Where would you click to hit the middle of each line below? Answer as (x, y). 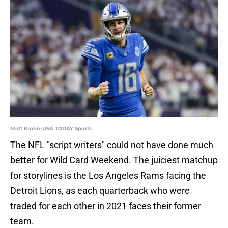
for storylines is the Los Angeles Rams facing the (108, 176)
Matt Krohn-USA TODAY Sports (51, 129)
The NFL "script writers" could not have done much (112, 145)
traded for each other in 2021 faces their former (106, 206)
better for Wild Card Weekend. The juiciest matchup (114, 160)
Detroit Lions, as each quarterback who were (100, 191)
